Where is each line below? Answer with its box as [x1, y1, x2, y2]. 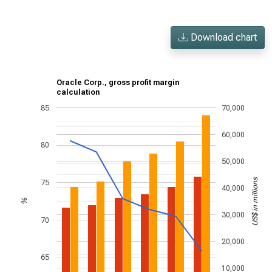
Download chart [188, 32, 257, 43]
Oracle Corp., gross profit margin [56, 78, 179, 87]
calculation [56, 88, 100, 97]
